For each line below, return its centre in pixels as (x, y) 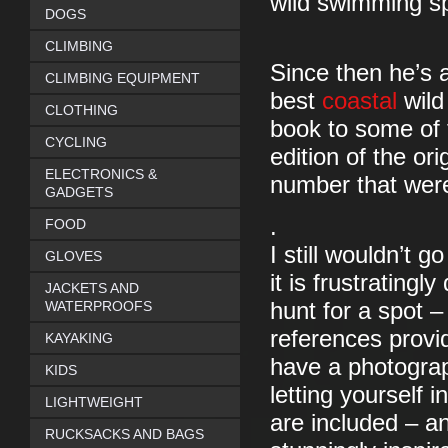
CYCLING (76, 142)
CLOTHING (81, 110)
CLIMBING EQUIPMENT (122, 78)
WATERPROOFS (98, 306)
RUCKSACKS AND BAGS (124, 434)
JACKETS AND (92, 288)
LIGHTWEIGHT (94, 402)
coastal (363, 101)
